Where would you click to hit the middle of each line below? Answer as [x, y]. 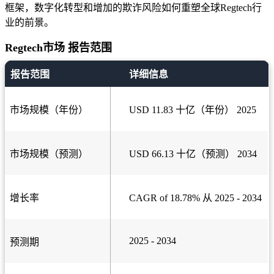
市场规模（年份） [49, 110]
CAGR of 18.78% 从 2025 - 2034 [195, 198]
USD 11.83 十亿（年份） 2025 [193, 110]
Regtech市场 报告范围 [58, 48]
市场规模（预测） [49, 154]
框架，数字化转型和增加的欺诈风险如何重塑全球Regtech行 [133, 8]
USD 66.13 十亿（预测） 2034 [193, 154]
